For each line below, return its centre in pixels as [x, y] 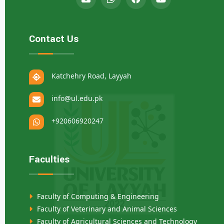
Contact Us [54, 39]
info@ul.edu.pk [77, 98]
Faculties [49, 159]
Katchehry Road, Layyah [91, 75]
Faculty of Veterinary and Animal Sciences [106, 208]
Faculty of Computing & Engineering [97, 196]
